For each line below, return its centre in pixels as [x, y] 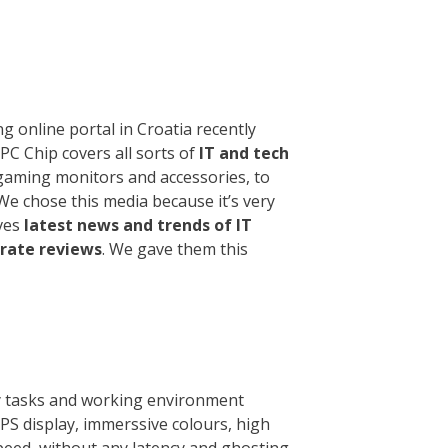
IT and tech [244, 152]
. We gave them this [175, 248]
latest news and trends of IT [138, 224]
